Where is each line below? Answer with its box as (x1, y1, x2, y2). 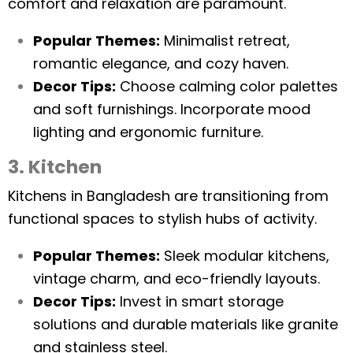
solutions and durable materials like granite (33, 314, 338, 334)
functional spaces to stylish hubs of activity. (8, 209, 317, 229)
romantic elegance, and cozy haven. (33, 54, 288, 73)
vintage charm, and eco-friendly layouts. (33, 269, 320, 288)
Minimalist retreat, (160, 31, 290, 50)
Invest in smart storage (116, 292, 284, 311)
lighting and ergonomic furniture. (33, 122, 263, 142)
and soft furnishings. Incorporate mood (33, 99, 310, 119)
